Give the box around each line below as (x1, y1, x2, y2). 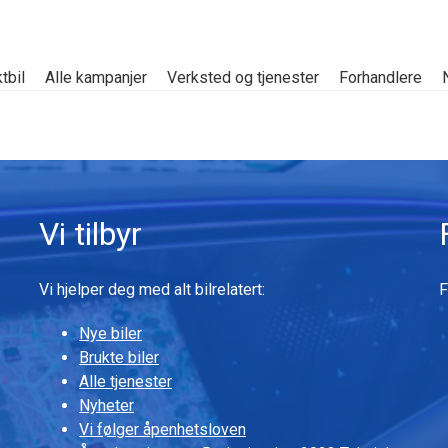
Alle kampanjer (44, 68, 147, 87)
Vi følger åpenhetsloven (79, 420, 246, 439)
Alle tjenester (79, 372, 172, 391)
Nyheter (79, 396, 134, 415)
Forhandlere (338, 68, 422, 87)
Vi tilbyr (39, 215, 142, 253)
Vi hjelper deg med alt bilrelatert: (39, 280, 265, 299)
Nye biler (79, 324, 142, 343)
